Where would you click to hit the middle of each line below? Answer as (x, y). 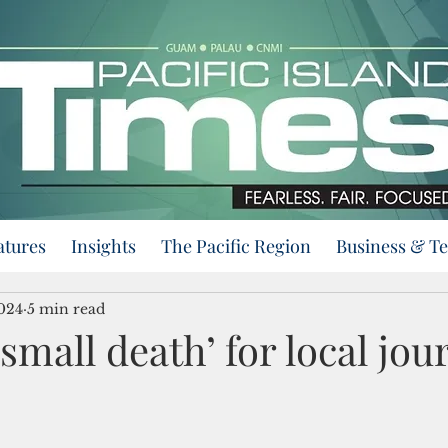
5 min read (66, 308)
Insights (103, 246)
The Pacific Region (236, 246)
